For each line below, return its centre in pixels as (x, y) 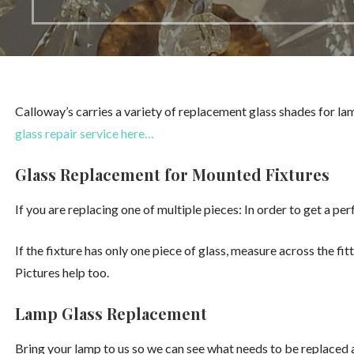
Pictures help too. (62, 272)
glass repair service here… (84, 133)
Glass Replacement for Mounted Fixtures (172, 174)
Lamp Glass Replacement (111, 313)
